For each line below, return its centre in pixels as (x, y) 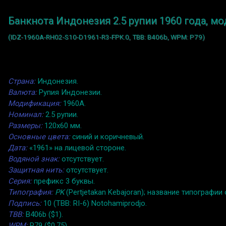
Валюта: (22, 93)
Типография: (31, 192)
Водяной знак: (34, 159)
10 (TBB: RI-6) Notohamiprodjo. (94, 204)
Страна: (22, 81)
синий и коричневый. (107, 137)
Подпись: (25, 204)
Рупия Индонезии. (69, 93)
